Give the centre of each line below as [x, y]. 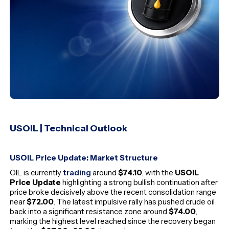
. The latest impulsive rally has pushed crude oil [134, 201]
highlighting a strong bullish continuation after [140, 182]
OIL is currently [37, 172]
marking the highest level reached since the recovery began [113, 221]
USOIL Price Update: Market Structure [84, 157]
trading [77, 172]
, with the [159, 172]
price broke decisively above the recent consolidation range [113, 192]
